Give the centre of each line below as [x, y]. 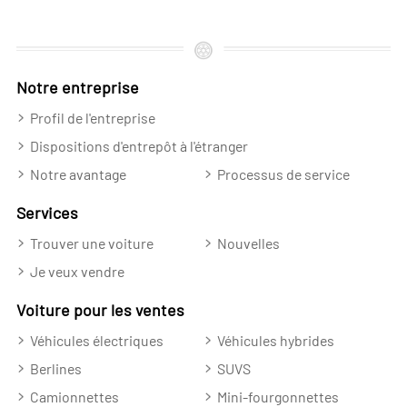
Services [47, 212]
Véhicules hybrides [275, 340]
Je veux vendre [77, 271]
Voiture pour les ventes [100, 309]
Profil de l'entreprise [92, 117]
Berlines [55, 368]
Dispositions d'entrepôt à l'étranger [139, 145]
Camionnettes [74, 396]
